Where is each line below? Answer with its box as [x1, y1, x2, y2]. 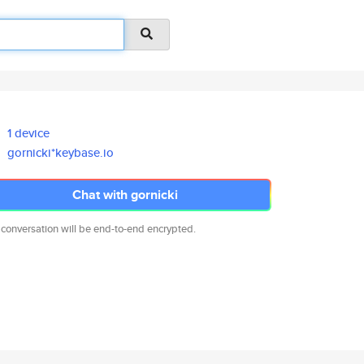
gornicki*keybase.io [7, 144, 115, 161]
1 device [7, 124, 50, 141]
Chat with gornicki [72, 185, 178, 204]
